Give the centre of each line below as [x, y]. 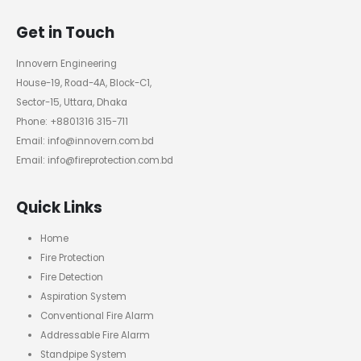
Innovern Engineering [66, 63]
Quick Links [59, 207]
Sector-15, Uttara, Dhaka [72, 102]
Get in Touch [65, 32]
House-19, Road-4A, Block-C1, [84, 83]
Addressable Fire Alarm [95, 335]
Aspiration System [83, 296]
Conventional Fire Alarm [97, 315]
